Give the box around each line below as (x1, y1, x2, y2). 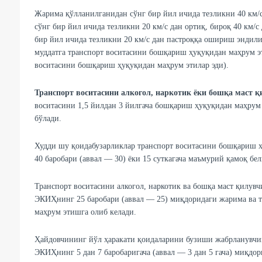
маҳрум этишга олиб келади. (34, 208, 136, 217)
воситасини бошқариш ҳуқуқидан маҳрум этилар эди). (34, 61, 229, 70)
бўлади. (34, 114, 61, 123)
